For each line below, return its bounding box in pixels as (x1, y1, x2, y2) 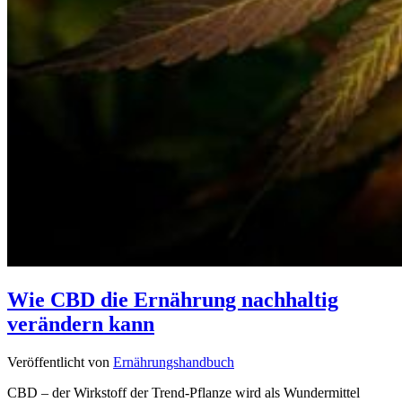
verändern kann (7, 312, 154, 336)
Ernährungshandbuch (113, 354, 234, 371)
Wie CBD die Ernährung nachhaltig (7, 288, 338, 312)
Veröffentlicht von (7, 354, 113, 371)
